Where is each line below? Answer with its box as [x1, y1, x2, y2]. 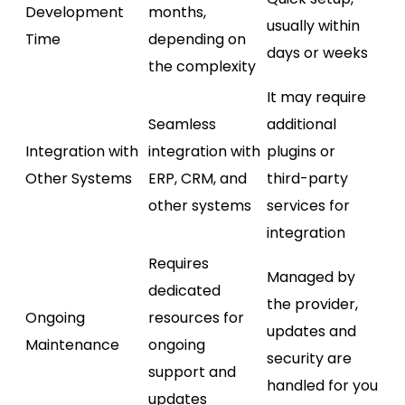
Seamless [148, 113, 216, 135]
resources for [148, 306, 244, 328]
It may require [267, 86, 366, 108]
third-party [267, 167, 348, 189]
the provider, [267, 293, 358, 315]
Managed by [267, 266, 355, 287]
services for [267, 194, 350, 216]
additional [267, 113, 336, 135]
